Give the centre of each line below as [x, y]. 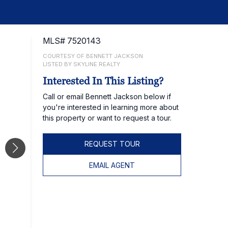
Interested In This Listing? [103, 81]
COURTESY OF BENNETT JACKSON [93, 56]
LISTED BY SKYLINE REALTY [81, 64]
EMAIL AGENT [112, 165]
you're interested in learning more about [111, 107]
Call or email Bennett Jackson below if [107, 96]
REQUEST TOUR [112, 144]
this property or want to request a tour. [107, 118]
